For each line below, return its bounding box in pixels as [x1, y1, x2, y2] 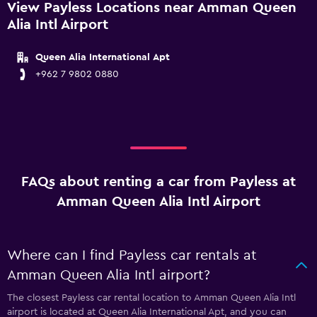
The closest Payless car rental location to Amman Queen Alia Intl [7, 293, 296, 303]
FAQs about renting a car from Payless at [21, 175, 296, 189]
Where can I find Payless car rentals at [7, 248, 257, 263]
